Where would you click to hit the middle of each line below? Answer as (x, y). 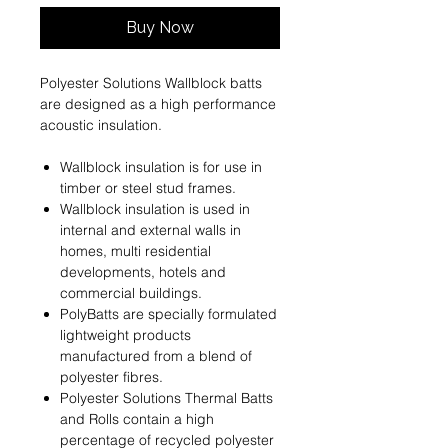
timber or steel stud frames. (148, 188)
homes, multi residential (135, 251)
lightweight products (125, 335)
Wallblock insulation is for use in (161, 167)
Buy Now (160, 28)
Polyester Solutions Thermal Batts (166, 398)
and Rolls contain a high (137, 419)
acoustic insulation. (101, 125)
